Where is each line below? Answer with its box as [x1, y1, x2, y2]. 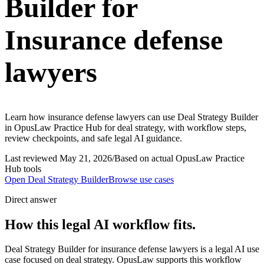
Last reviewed [5, 153, 60, 163]
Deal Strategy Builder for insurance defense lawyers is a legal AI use [5, 244, 259, 255]
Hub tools [5, 163, 41, 174]
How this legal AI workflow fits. [5, 216, 196, 232]
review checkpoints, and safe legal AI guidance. [5, 133, 182, 143]
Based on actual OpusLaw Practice [114, 153, 245, 163]
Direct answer [5, 194, 57, 204]
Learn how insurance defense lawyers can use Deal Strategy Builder [5, 111, 258, 122]
